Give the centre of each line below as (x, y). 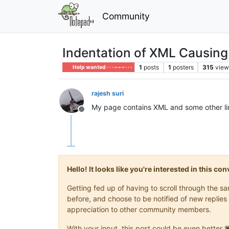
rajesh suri (108, 93)
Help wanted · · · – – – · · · (102, 67)
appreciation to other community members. (139, 209)
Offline (94, 114)
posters (183, 67)
